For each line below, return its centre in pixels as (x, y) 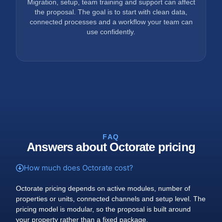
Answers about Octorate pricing (111, 147)
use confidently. (111, 32)
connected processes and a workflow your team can (111, 22)
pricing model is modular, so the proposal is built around (104, 209)
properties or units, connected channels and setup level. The (111, 199)
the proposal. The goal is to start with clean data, (111, 12)
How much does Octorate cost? (79, 168)
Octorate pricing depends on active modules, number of (103, 189)
